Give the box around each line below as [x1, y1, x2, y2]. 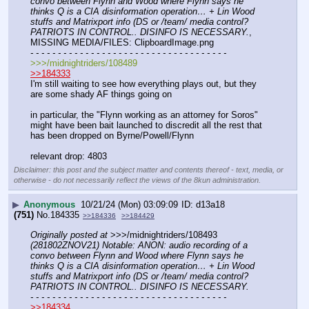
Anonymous [23, 199, 75, 210]
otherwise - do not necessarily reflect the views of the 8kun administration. [14, 176, 261, 185]
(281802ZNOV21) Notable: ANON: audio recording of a [30, 240, 248, 251]
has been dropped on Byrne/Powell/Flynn [30, 130, 194, 141]
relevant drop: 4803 [30, 151, 107, 162]
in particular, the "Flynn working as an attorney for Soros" [30, 110, 258, 121]
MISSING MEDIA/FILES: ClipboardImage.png [30, 37, 214, 48]
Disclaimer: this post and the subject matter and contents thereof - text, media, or [14, 166, 283, 175]
